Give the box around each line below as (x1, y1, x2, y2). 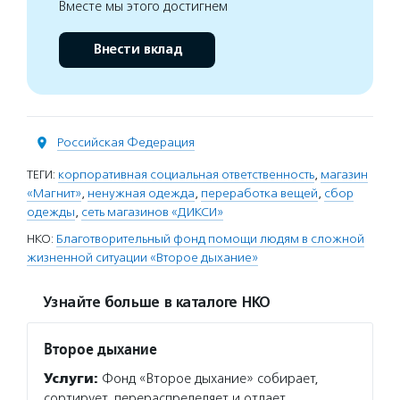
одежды (27, 204, 75, 220)
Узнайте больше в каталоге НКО (43, 294, 270, 312)
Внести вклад (92, 41, 182, 58)
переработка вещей (201, 186, 318, 201)
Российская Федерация (57, 135, 195, 150)
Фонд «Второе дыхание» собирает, (98, 371, 319, 387)
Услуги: (44, 371, 98, 387)
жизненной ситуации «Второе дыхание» (27, 250, 258, 265)
